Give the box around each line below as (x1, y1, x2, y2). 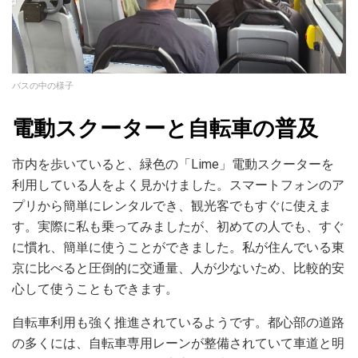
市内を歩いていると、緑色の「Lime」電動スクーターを (12, 156, 334, 172)
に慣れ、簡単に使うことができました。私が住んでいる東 (12, 239, 344, 255)
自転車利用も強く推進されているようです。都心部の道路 (12, 314, 344, 330)
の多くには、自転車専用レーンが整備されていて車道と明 (12, 335, 344, 351)
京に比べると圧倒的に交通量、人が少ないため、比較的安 (12, 260, 344, 276)
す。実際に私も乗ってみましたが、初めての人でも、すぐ (12, 218, 344, 234)
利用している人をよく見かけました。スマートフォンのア (12, 177, 344, 193)
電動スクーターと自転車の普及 (12, 113, 318, 145)
